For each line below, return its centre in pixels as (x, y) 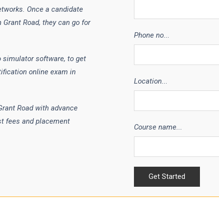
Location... (151, 81)
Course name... (158, 127)
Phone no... (152, 35)
